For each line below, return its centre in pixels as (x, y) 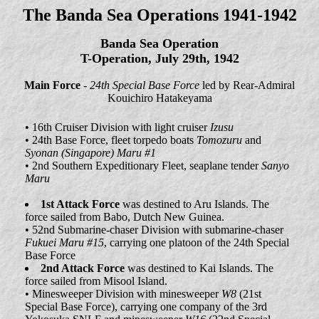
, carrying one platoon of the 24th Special (197, 242)
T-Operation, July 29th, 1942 (159, 58)
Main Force (52, 85)
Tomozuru (219, 140)
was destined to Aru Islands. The (194, 204)
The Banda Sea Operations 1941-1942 (159, 15)
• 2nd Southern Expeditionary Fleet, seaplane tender (143, 166)
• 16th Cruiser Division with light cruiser (117, 127)
